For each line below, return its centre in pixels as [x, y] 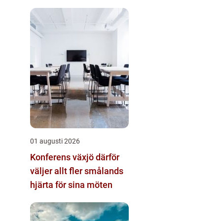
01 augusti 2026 [55, 141]
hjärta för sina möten [71, 185]
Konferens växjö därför [63, 157]
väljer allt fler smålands [77, 171]
